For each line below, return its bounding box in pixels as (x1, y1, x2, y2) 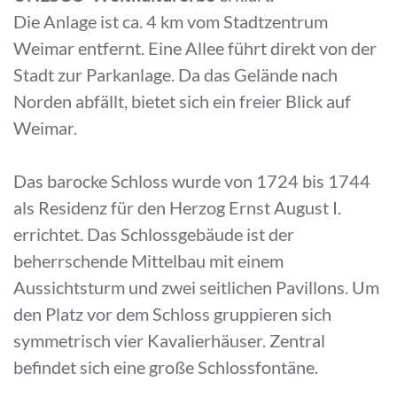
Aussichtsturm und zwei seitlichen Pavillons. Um (13, 276, 379, 298)
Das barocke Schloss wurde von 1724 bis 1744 (13, 170, 370, 191)
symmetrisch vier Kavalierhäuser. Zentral (13, 330, 325, 351)
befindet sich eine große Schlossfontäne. (13, 356, 322, 378)
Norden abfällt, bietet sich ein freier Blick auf (13, 90, 351, 112)
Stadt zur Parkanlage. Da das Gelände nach (13, 64, 338, 85)
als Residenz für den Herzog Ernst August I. (13, 197, 341, 218)
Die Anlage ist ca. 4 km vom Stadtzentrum (13, 11, 328, 32)
